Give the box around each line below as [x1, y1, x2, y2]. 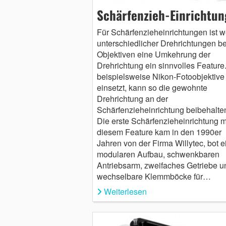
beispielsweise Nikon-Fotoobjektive [96, 70, 224, 82]
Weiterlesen [103, 185, 147, 197]
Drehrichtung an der [96, 92, 168, 104]
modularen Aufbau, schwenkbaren [96, 148, 219, 160]
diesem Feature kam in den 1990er [96, 126, 221, 138]
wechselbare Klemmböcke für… [96, 170, 211, 182]
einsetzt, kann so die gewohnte [96, 81, 207, 93]
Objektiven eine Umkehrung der [96, 48, 210, 60]
